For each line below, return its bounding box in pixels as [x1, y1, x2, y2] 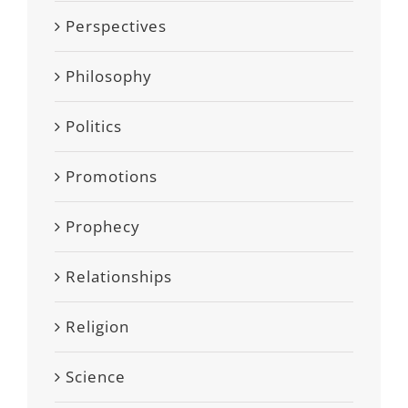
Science [66, 365, 126, 387]
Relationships [66, 265, 172, 287]
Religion [66, 315, 129, 337]
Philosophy [66, 65, 152, 87]
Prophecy [66, 215, 140, 237]
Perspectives [66, 15, 167, 36]
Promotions [66, 165, 158, 187]
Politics [66, 115, 122, 137]
